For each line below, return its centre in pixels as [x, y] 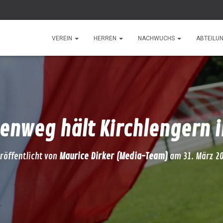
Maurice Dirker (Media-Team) [113, 156]
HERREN [106, 38]
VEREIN [63, 38]
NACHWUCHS [157, 38]
